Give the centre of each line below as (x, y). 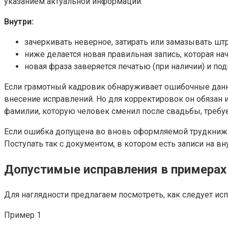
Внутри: (19, 22)
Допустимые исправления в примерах (115, 170)
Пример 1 (23, 215)
